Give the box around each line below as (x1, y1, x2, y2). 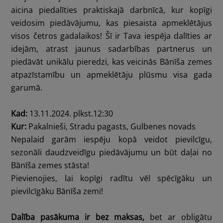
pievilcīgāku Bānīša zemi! (11, 186, 104, 197)
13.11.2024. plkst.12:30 (27, 108, 113, 119)
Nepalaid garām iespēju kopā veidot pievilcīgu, (11, 134, 212, 145)
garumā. (11, 82, 43, 94)
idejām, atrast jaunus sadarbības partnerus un (11, 43, 212, 55)
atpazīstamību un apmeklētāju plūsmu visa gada (11, 69, 212, 81)
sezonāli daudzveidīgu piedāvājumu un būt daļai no (11, 147, 212, 158)
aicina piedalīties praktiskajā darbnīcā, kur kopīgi (11, 4, 212, 16)
